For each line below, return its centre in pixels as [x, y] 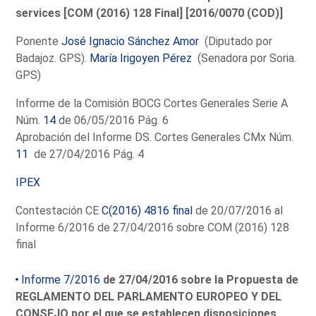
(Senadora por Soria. [244, 58]
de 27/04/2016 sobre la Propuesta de [200, 279]
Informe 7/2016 [61, 279]
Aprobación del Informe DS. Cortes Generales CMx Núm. [155, 137]
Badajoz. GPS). [53, 58]
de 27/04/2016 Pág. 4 [86, 154]
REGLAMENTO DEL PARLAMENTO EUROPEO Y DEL [149, 296]
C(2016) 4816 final [147, 210]
